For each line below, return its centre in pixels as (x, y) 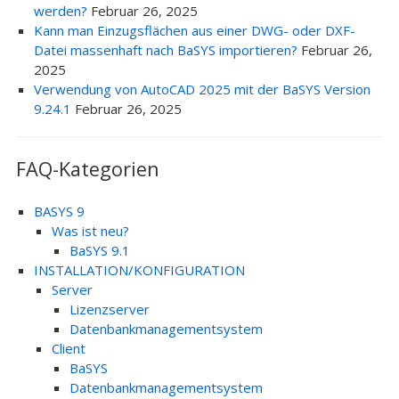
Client (68, 348)
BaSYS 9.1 (99, 250)
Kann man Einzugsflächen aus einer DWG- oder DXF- (194, 30)
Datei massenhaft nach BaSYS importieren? (165, 50)
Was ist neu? (90, 231)
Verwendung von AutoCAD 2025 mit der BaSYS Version (202, 89)
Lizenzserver (109, 309)
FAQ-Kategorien (87, 169)
